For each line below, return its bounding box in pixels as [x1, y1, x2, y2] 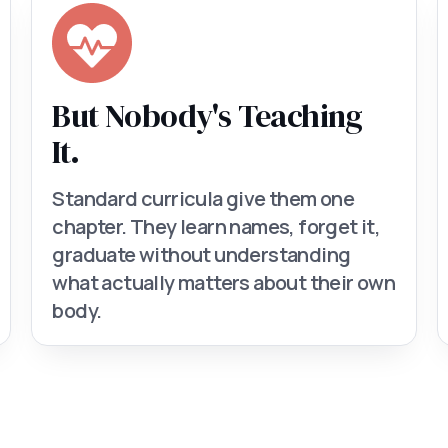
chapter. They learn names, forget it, [52, 213, 381, 240]
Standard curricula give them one [52, 185, 355, 212]
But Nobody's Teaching [52, 94, 363, 138]
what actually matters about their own [52, 269, 396, 296]
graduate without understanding [52, 241, 351, 268]
